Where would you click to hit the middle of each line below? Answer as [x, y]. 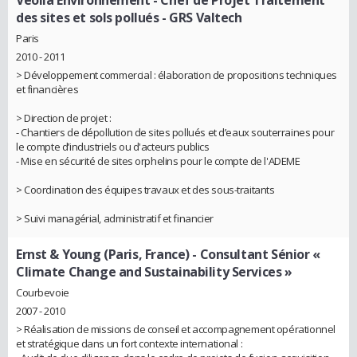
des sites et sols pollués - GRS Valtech [129, 18]
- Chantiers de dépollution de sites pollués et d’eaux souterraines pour [175, 132]
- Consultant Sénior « [255, 254]
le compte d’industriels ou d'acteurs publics [113, 146]
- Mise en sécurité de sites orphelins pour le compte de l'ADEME [158, 161]
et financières [47, 89]
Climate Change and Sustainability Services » [154, 271]
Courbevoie [43, 292]
